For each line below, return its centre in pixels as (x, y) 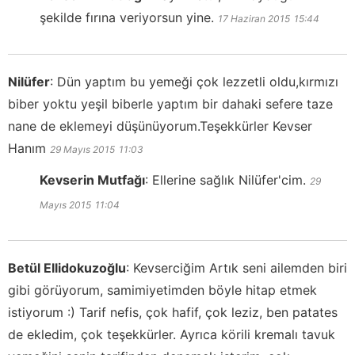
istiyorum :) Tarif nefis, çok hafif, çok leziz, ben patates (173, 312)
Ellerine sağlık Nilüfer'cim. (229, 179)
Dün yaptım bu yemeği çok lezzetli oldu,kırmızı (198, 81)
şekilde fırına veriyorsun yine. (127, 17)
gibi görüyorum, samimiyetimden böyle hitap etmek (162, 290)
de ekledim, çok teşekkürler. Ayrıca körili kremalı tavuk (172, 334)
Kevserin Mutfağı (92, 179)
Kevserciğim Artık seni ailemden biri (240, 267)
